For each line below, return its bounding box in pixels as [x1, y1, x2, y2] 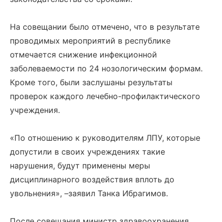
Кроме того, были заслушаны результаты [10, 77, 172, 87]
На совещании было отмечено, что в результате [10, 22, 200, 32]
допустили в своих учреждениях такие [10, 147, 165, 157]
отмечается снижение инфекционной [10, 50, 157, 59]
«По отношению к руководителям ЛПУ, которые [10, 133, 200, 143]
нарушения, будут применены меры [10, 161, 150, 170]
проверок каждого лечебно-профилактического [10, 91, 200, 101]
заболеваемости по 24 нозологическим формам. [10, 63, 203, 73]
